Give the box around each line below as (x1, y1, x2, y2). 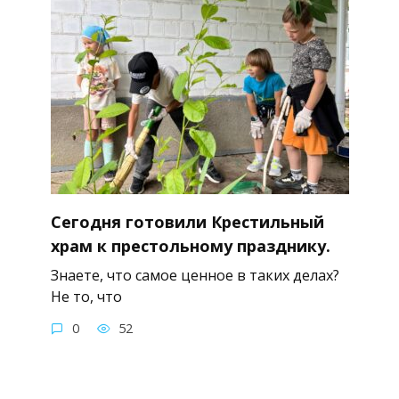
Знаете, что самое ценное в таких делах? (50, 265, 339, 286)
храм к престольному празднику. (50, 234, 330, 256)
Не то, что (50, 287, 122, 307)
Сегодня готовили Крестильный (50, 210, 324, 232)
